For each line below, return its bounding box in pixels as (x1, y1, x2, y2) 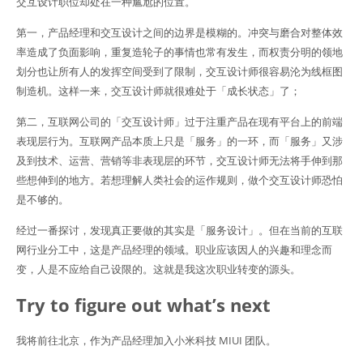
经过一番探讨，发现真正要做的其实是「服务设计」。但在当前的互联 (16, 223, 343, 238)
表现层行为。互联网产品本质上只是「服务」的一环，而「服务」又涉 (16, 134, 343, 149)
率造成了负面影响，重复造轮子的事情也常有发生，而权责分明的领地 (16, 45, 343, 60)
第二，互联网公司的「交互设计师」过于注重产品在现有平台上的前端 (16, 114, 343, 130)
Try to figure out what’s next (16, 293, 271, 318)
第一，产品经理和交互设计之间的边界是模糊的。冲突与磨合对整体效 (16, 25, 343, 41)
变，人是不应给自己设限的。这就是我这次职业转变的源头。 (16, 262, 301, 277)
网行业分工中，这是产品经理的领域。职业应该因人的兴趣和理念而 (16, 242, 332, 258)
